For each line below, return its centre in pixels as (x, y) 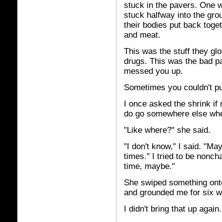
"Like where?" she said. (167, 130)
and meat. (142, 35)
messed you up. (153, 71)
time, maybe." (149, 166)
